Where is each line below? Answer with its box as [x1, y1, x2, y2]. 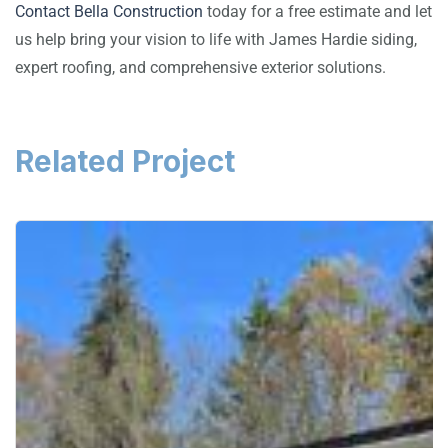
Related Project [15, 142, 235, 179]
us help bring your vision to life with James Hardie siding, [15, 29, 417, 49]
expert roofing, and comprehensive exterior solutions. [15, 57, 386, 77]
